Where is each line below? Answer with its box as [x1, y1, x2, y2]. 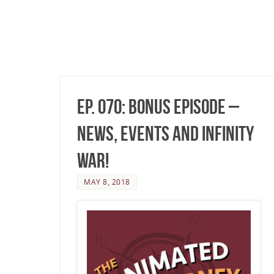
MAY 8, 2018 [84, 177, 130, 187]
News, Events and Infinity [77, 122, 254, 146]
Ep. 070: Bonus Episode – [77, 95, 239, 119]
